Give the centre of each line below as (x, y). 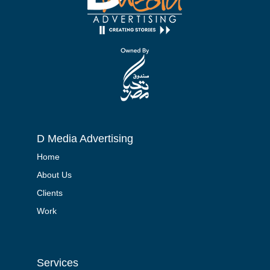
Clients (49, 193)
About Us (54, 175)
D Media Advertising (85, 139)
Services (57, 262)
